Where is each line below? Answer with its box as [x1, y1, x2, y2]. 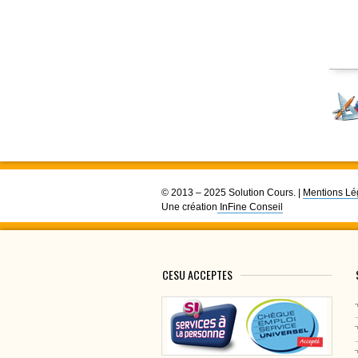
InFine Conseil [217, 201, 283, 213]
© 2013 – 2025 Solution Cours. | [161, 186, 303, 198]
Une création [161, 201, 217, 213]
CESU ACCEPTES [162, 265, 233, 283]
